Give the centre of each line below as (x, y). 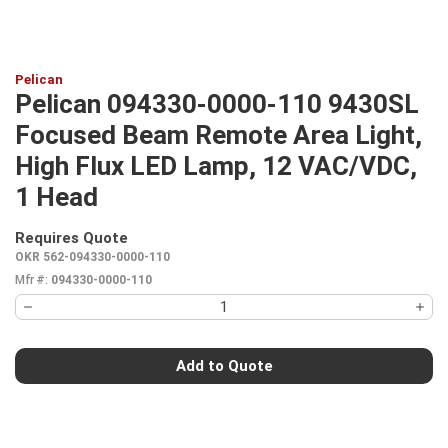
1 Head (56, 197)
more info (164, 247)
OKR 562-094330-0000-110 (92, 257)
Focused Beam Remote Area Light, (218, 135)
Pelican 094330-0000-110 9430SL (217, 104)
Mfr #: (31, 280)
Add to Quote (224, 365)
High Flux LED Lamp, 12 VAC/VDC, (216, 166)
